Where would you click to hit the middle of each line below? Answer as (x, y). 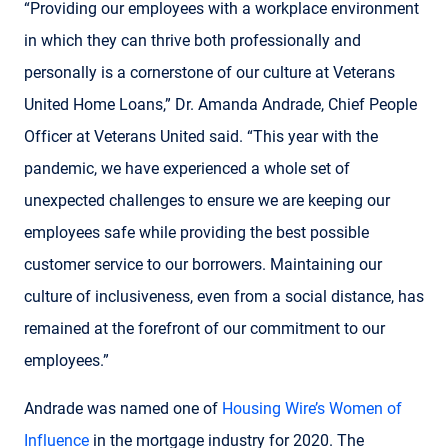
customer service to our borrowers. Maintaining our (203, 264)
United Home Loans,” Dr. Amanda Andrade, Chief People (220, 104)
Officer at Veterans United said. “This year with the (201, 136)
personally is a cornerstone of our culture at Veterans (209, 72)
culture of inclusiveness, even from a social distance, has (224, 296)
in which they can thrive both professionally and (192, 40)
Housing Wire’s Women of (312, 408)
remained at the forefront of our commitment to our (204, 328)
